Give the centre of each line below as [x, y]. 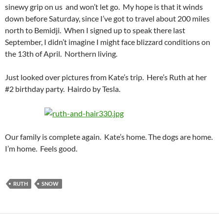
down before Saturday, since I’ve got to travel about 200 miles [107, 18]
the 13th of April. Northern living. [61, 53]
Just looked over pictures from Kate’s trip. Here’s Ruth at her [106, 77]
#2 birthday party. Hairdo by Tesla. [63, 88]
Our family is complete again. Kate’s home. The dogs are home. [109, 136]
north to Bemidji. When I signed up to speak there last [95, 30]
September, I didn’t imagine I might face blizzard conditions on [108, 42]
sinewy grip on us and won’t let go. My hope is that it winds [104, 6]
